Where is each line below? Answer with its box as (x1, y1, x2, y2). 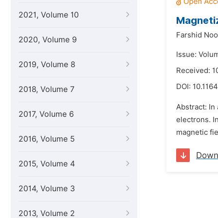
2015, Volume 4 (18, 159, 75, 168)
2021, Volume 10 (18, 10, 79, 19)
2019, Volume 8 (18, 60, 75, 69)
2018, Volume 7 (18, 85, 74, 94)
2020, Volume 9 (18, 35, 77, 44)
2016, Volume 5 (18, 134, 75, 144)
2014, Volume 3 (18, 184, 75, 193)
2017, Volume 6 (18, 109, 74, 119)
